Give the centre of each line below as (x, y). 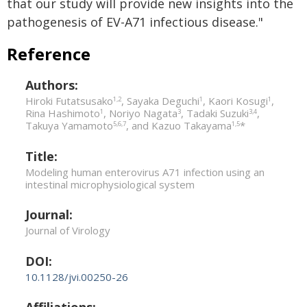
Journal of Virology (68, 231)
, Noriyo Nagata (140, 113)
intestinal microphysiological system (110, 184)
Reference (49, 54)
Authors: (52, 85)
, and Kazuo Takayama (179, 126)
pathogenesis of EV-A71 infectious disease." (135, 22)
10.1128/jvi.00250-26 (77, 277)
